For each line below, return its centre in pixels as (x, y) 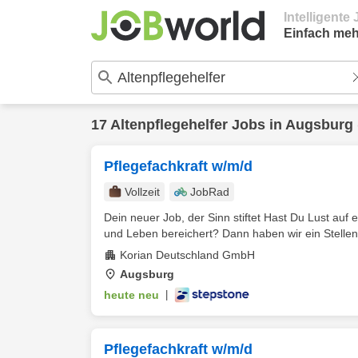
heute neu (131, 295)
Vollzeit (142, 192)
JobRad (210, 192)
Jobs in (257, 125)
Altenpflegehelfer (169, 125)
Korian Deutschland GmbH (187, 255)
